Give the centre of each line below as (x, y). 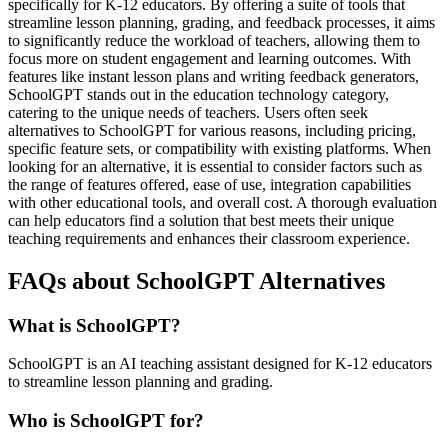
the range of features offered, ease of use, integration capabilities (209, 184)
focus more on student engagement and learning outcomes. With (209, 58)
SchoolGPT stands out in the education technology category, (198, 94)
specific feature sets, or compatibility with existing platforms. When (219, 148)
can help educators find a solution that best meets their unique (201, 220)
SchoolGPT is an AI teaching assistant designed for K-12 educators (220, 364)
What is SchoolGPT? (94, 325)
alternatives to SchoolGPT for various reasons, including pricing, (212, 130)
